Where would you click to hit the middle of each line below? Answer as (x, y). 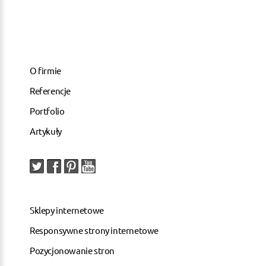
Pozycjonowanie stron (72, 250)
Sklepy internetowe (67, 210)
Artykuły (46, 131)
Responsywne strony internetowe (94, 230)
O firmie (45, 70)
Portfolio (47, 110)
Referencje (50, 90)
